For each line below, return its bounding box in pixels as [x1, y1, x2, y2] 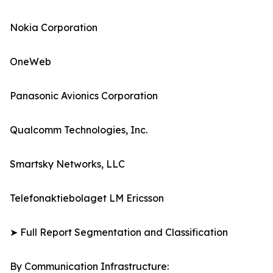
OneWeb [10, 55, 51, 68]
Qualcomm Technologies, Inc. [10, 124, 147, 136]
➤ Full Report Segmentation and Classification [10, 226, 228, 239]
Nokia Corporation [10, 21, 97, 34]
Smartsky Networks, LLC [10, 158, 125, 171]
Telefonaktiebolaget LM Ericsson [10, 192, 164, 205]
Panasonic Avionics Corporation [10, 90, 158, 102]
